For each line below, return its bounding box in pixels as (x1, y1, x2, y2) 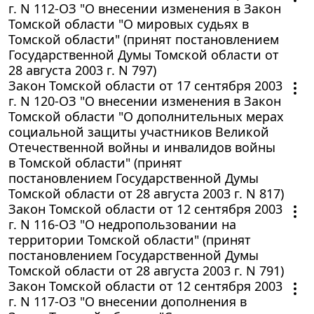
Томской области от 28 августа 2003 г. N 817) (8, 184, 284, 202)
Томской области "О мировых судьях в (8, 15, 249, 32)
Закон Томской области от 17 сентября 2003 (8, 76, 282, 94)
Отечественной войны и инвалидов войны (8, 138, 275, 156)
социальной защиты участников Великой (8, 123, 269, 140)
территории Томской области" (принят (8, 231, 251, 248)
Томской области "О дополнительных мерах (8, 107, 284, 125)
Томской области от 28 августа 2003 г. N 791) (8, 261, 284, 279)
